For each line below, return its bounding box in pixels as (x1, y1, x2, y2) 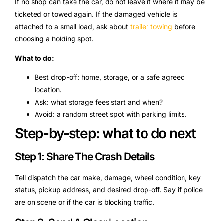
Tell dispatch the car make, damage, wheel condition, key (15, 173, 201, 182)
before (172, 22, 195, 31)
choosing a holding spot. (15, 34, 94, 43)
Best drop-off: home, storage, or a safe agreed (35, 73, 185, 82)
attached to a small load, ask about (15, 22, 130, 31)
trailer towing (130, 22, 172, 31)
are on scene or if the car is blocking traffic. (15, 198, 154, 207)
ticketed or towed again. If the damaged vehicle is (15, 9, 177, 18)
